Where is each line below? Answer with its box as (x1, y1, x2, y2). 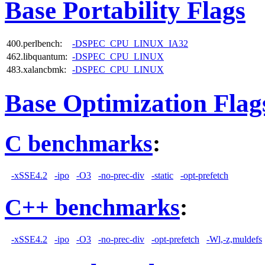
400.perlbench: (7, 38, 62, 49)
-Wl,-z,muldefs (206, 234, 262, 245)
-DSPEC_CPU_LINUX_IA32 (72, 38, 188, 49)
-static (151, 170, 173, 180)
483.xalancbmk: (7, 64, 66, 75)
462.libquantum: (7, 51, 67, 62)
